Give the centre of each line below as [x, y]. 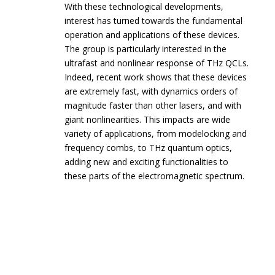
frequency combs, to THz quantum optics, [149, 148]
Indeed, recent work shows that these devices [156, 77]
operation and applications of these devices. [152, 35]
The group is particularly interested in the [146, 49]
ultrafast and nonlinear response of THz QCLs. [157, 63]
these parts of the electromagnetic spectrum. [155, 176]
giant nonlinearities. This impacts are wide [148, 120]
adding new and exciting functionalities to [147, 162]
